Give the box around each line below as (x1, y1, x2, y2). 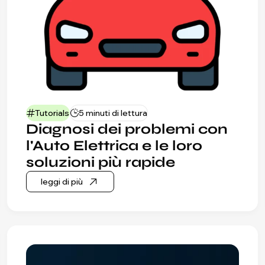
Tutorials (35, 107, 69, 118)
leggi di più (41, 176, 83, 187)
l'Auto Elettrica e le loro (26, 137, 202, 155)
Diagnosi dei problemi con (26, 121, 228, 138)
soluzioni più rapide (26, 154, 175, 172)
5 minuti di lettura (79, 107, 147, 118)
